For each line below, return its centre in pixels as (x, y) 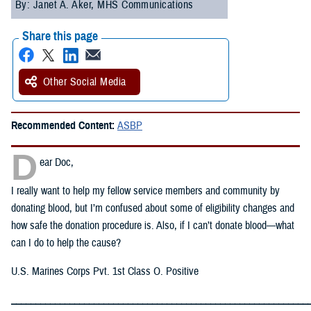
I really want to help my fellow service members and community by (145, 191)
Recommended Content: (64, 126)
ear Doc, (57, 163)
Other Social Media (85, 82)
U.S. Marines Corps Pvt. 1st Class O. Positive (105, 272)
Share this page (60, 36)
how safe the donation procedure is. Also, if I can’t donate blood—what (153, 226)
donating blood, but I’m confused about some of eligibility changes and (153, 209)
